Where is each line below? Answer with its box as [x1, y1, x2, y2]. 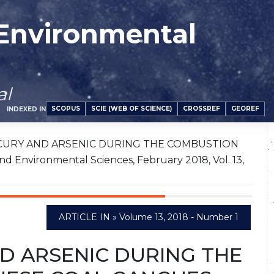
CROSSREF [183, 105, 220, 113]
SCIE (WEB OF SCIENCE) [91, 105, 172, 113]
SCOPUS [51, 105, 80, 113]
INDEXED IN [7, 105, 46, 113]
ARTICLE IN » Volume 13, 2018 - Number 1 [59, 212, 239, 223]
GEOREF [231, 105, 259, 113]
